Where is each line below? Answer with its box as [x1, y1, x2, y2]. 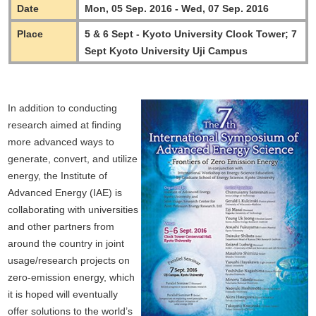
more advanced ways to [8, 136, 115, 148]
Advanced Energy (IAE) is [8, 187, 123, 199]
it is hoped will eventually [8, 288, 119, 300]
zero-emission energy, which [8, 272, 135, 284]
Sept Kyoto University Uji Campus [84, 45, 248, 57]
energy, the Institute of [8, 170, 108, 182]
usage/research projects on [8, 255, 130, 267]
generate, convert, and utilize [8, 153, 138, 165]
